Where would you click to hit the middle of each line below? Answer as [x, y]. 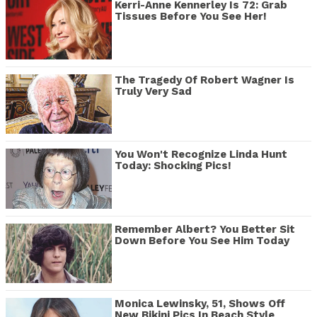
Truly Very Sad [153, 91]
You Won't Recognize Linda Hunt [201, 155]
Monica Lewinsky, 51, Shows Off [200, 303]
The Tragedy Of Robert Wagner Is [204, 80]
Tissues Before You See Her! [191, 17]
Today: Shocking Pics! [173, 166]
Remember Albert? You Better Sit [205, 229]
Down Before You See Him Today [202, 240]
